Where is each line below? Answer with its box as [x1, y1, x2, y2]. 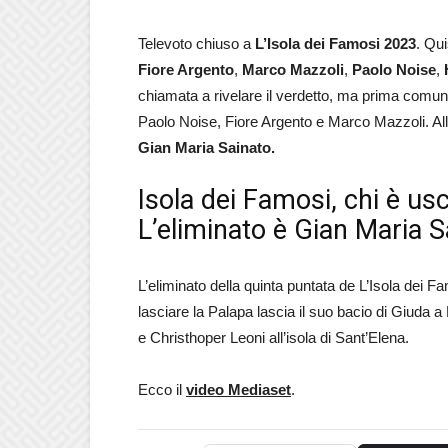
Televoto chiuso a [138, 35, 255, 52]
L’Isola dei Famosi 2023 [255, 35, 416, 52]
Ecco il [138, 381, 186, 398]
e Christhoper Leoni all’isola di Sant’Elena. [138, 329, 409, 346]
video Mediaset [186, 381, 291, 398]
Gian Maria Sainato [138, 139, 271, 156]
